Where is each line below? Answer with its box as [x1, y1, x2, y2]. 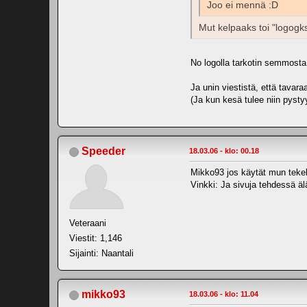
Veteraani [69, 218, 106, 229]
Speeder [82, 145, 125, 158]
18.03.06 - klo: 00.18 [189, 147, 259, 156]
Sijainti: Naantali [69, 248, 134, 259]
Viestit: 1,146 [69, 233, 122, 244]
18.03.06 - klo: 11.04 [189, 290, 258, 299]
